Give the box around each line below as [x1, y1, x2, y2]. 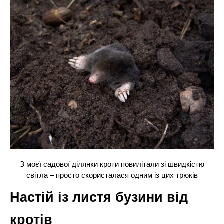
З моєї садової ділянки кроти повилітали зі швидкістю [19, 159, 204, 168]
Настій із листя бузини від [10, 190, 188, 205]
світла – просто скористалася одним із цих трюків [26, 170, 198, 179]
